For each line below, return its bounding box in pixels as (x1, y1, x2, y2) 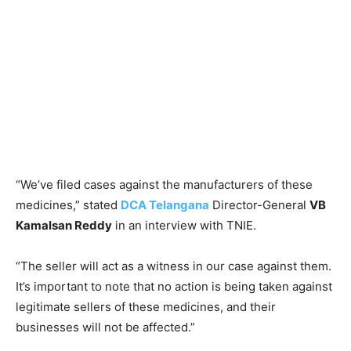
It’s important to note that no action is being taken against (16, 279, 332, 294)
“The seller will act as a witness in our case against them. (16, 259, 331, 273)
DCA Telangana (121, 197, 209, 212)
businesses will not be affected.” (16, 320, 195, 335)
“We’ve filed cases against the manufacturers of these (16, 177, 313, 192)
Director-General (209, 197, 309, 212)
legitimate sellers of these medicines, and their (16, 299, 276, 314)
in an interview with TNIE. (112, 218, 256, 233)
